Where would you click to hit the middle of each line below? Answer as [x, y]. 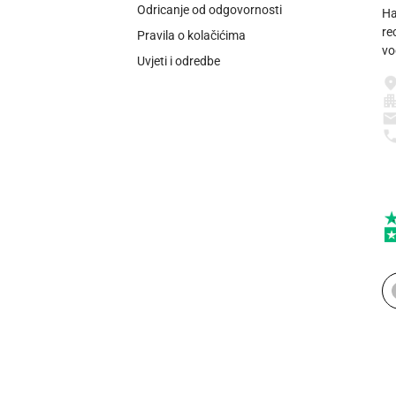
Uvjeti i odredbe [178, 61]
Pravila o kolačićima [191, 36]
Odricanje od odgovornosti [209, 10]
